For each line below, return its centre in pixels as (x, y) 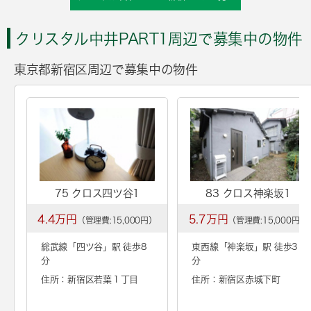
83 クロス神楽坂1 (248, 193)
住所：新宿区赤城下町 (236, 279)
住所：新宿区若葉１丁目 (90, 279)
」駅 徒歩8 (125, 246)
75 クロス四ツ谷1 (97, 193)
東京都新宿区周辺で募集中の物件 (106, 69)
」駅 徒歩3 (276, 246)
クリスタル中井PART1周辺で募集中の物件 (159, 39)
